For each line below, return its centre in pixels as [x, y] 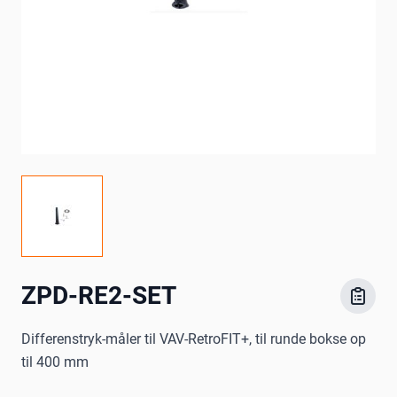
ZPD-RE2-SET [99, 296]
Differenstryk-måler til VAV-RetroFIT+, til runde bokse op [194, 339]
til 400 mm [55, 362]
